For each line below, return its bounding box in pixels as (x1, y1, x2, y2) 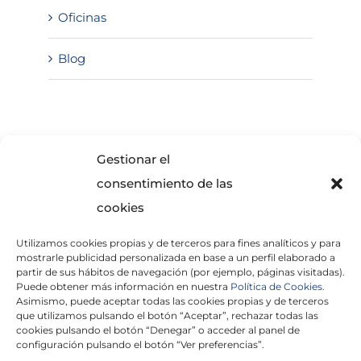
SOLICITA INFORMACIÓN (48, 135, 189, 151)
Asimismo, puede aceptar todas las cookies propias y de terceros (16, 295, 329, 307)
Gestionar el (97, 151, 170, 167)
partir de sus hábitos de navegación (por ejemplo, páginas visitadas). (16, 266, 345, 278)
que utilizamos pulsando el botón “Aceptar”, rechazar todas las (16, 309, 318, 322)
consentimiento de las (97, 176, 233, 191)
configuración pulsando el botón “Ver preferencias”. (16, 338, 264, 351)
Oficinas (58, 9, 106, 25)
